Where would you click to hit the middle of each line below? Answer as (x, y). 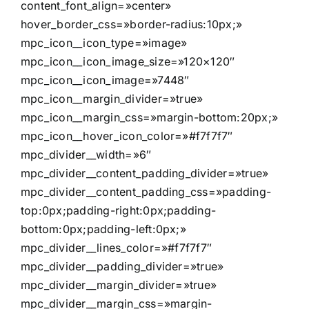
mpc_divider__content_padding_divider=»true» (145, 173)
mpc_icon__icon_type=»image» (104, 42)
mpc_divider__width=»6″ (86, 154)
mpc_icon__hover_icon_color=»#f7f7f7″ (127, 136)
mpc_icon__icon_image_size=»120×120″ (128, 61)
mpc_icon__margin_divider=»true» (112, 98)
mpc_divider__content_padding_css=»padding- (146, 191)
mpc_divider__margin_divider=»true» (119, 285)
